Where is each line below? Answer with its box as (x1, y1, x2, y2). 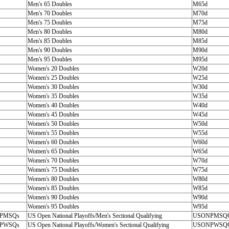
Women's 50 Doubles (27, 120, 79, 127)
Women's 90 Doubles (27, 194, 79, 201)
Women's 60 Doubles (27, 139, 79, 146)
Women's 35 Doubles (27, 93, 79, 100)
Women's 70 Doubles (27, 157, 79, 164)
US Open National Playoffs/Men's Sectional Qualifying (27, 212, 162, 219)
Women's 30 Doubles (27, 83, 79, 90)
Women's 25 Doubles (27, 74, 79, 81)
